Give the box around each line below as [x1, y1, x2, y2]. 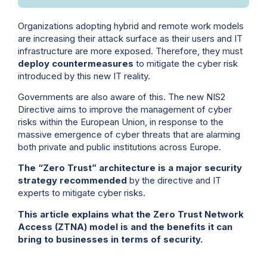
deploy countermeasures [18, 57, 133, 69]
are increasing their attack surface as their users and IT [18, 32, 243, 44]
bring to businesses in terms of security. [18, 233, 203, 245]
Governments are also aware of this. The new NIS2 [18, 91, 225, 103]
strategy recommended [18, 175, 127, 187]
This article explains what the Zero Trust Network [18, 208, 244, 220]
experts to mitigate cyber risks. [18, 187, 145, 199]
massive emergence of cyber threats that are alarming [18, 129, 240, 141]
